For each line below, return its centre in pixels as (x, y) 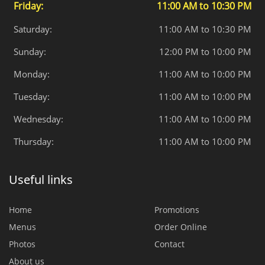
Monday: (32, 74)
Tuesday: (32, 96)
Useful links (41, 180)
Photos (22, 244)
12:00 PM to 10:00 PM (205, 51)
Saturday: (33, 29)
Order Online (181, 227)
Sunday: (30, 51)
